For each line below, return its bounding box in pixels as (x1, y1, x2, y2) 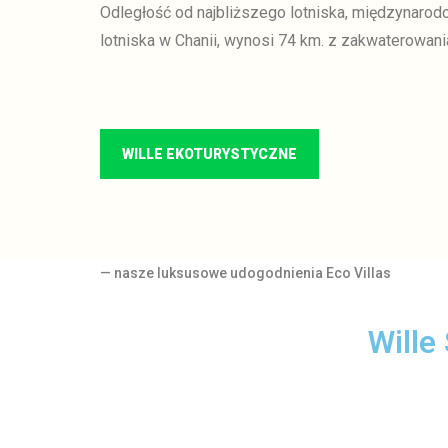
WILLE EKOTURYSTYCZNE (121, 146, 297, 163)
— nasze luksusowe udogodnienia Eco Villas (100, 265, 391, 282)
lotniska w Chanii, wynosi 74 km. (100, 31, 324, 51)
